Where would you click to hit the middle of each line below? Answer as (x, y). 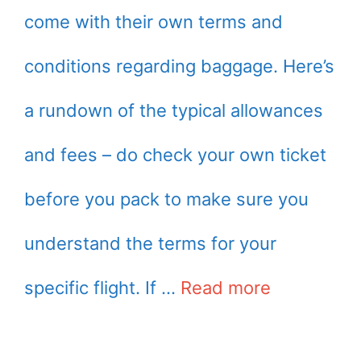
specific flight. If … (102, 287)
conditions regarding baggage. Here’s (179, 66)
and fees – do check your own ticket (175, 154)
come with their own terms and (154, 21)
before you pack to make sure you (166, 199)
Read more (226, 287)
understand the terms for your (150, 243)
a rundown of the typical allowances (174, 110)
